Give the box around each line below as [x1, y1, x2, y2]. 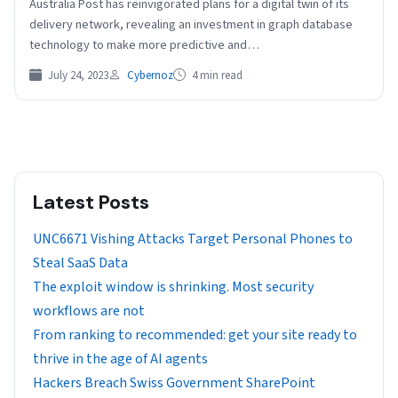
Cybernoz [127, 68, 173, 84]
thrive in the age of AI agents [33, 349, 208, 370]
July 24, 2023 [45, 68, 108, 84]
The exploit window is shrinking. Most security [33, 277, 314, 298]
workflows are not [33, 301, 145, 322]
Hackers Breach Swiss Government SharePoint [33, 373, 315, 394]
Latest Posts [33, 189, 149, 216]
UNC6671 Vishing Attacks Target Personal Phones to [33, 229, 353, 250]
